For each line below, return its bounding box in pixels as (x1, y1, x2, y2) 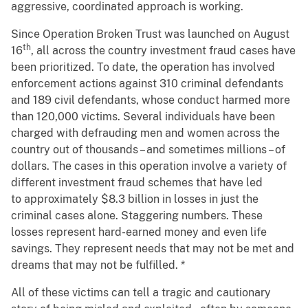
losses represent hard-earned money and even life (11, 225, 267, 239)
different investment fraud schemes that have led (11, 176, 263, 190)
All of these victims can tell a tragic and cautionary (11, 286, 271, 300)
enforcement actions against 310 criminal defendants (11, 77, 283, 91)
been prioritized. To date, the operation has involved (11, 60, 275, 74)
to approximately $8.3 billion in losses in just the (11, 192, 258, 206)
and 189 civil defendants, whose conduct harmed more (11, 93, 290, 107)
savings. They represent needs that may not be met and (11, 242, 294, 256)
